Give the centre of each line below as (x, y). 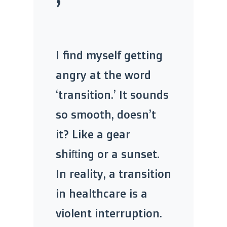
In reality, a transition (113, 173)
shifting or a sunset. (108, 154)
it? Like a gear (93, 134)
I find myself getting (109, 55)
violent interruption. (109, 213)
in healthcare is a (102, 193)
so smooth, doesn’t (106, 114)
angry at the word (103, 74)
